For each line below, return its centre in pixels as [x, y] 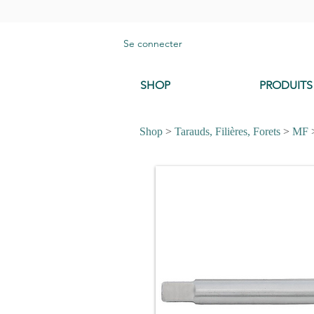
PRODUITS [286, 86]
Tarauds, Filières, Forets [227, 132]
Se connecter [153, 43]
